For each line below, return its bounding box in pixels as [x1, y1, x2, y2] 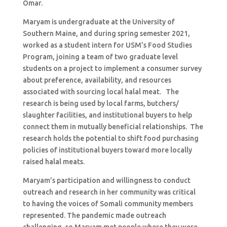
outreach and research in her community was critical [22, 188, 196, 196]
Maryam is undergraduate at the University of [22, 18, 175, 26]
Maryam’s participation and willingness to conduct [22, 176, 191, 184]
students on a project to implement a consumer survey [22, 64, 202, 72]
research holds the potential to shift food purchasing [22, 134, 199, 142]
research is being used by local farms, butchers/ [22, 99, 179, 107]
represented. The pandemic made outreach [22, 211, 166, 219]
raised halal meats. [22, 158, 85, 166]
